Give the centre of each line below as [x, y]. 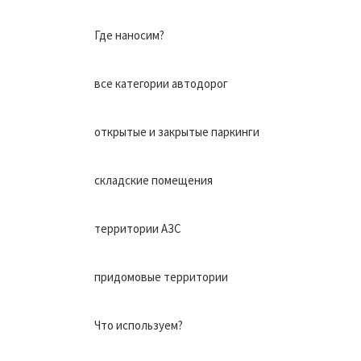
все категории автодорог [161, 83]
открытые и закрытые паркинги [177, 131]
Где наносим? [129, 35]
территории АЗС [138, 228]
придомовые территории [161, 276]
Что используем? [139, 325]
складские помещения [154, 180]
